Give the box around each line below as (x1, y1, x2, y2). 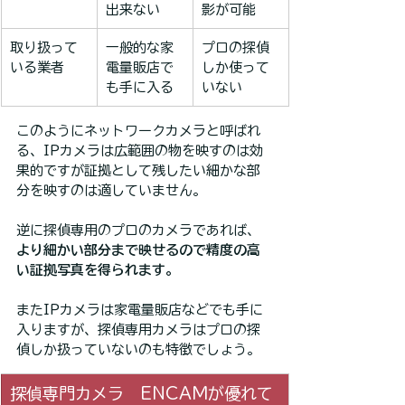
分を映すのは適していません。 (16, 183, 206, 197)
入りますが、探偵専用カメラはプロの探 (16, 322, 260, 336)
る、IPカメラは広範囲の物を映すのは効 (16, 143, 263, 157)
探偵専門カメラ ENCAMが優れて (10, 384, 273, 401)
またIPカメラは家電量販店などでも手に (16, 302, 263, 316)
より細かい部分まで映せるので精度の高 (16, 242, 260, 257)
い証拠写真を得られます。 (16, 262, 179, 277)
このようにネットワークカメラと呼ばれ (16, 123, 260, 137)
